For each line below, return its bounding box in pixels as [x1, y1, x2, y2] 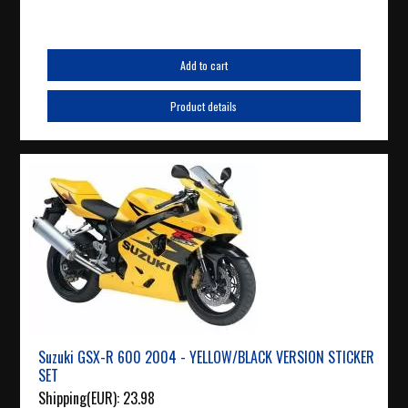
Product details [170, 98, 238, 115]
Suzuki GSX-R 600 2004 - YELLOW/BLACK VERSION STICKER [38, 346, 375, 369]
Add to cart [179, 57, 228, 74]
